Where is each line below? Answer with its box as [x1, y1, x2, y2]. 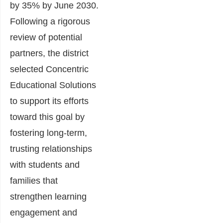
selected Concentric [10, 64, 89, 75]
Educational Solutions [10, 80, 96, 91]
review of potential [10, 32, 82, 43]
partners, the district [10, 48, 89, 59]
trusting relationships [10, 144, 92, 154]
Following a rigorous [10, 16, 90, 27]
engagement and [10, 208, 77, 218]
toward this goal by [10, 112, 85, 122]
